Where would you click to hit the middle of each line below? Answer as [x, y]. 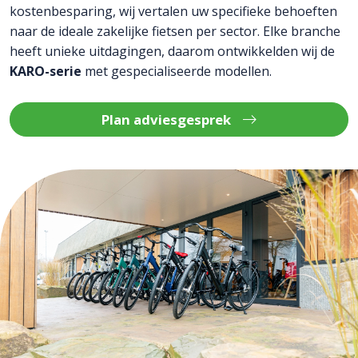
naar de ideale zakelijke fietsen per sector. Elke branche [175, 31]
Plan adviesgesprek [166, 119]
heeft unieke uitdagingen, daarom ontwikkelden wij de [172, 51]
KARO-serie [46, 71]
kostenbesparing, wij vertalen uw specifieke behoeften [173, 11]
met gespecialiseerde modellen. [177, 71]
